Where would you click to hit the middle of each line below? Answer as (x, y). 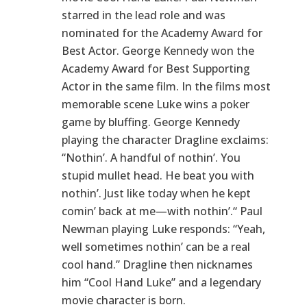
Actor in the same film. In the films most (166, 86)
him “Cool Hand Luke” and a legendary (161, 282)
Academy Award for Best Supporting (156, 68)
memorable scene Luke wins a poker (156, 104)
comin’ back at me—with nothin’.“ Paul (162, 211)
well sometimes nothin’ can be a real (156, 246)
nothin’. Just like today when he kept (156, 193)
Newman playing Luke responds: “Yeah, (163, 229)
